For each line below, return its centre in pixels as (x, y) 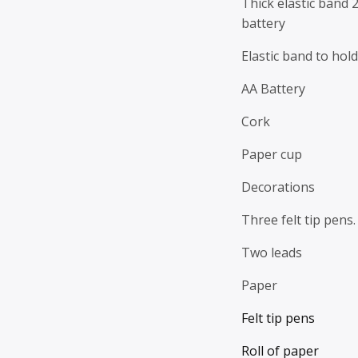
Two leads (272, 252)
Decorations (278, 187)
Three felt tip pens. (298, 219)
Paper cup (272, 154)
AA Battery (273, 88)
